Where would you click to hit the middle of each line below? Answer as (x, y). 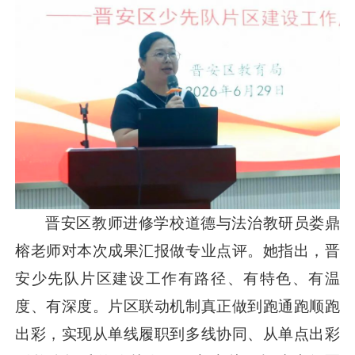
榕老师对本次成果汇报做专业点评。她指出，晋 (177, 251)
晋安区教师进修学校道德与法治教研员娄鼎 (193, 223)
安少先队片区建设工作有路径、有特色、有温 (177, 279)
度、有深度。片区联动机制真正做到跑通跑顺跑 (177, 307)
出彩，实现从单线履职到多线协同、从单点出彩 (177, 334)
